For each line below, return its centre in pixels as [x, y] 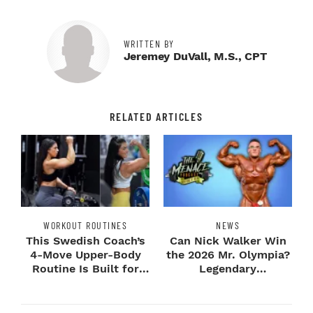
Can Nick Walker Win [228, 241]
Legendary [228, 269]
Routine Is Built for [85, 269]
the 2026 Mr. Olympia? [228, 255]
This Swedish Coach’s [85, 241]
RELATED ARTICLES [156, 116]
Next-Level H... [85, 283]
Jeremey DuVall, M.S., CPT [195, 56]
